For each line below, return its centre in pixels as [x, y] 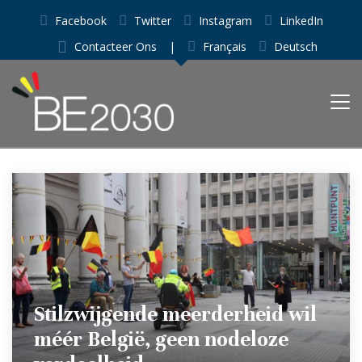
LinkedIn [301, 21]
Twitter [152, 21]
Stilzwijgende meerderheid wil [175, 314]
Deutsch [296, 46]
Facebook [80, 21]
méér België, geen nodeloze [161, 339]
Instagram [225, 21]
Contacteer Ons [116, 46]
